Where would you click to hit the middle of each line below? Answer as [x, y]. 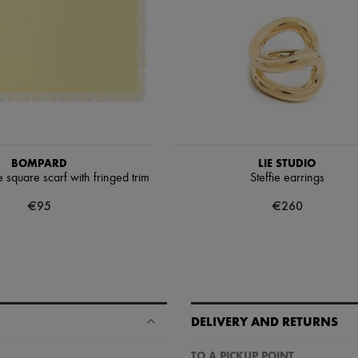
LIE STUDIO [287, 163]
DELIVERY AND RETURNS [265, 321]
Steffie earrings [287, 178]
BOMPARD [39, 163]
